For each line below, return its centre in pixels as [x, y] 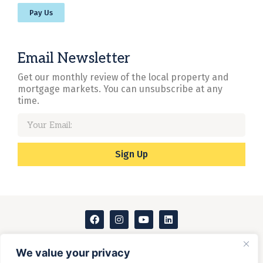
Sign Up [131, 154]
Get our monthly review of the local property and [123, 77]
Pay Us [41, 13]
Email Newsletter [74, 59]
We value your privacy [73, 253]
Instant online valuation [131, 244]
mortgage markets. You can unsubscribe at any [120, 89]
